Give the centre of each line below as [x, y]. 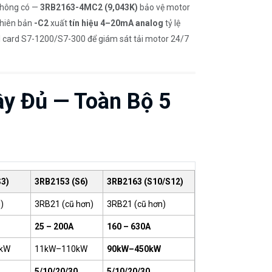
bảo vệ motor [164, 8]
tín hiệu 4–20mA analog [116, 23]
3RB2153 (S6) [61, 181]
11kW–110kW [61, 249]
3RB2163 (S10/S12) [145, 181]
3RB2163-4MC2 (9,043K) [89, 8]
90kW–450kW [134, 249]
